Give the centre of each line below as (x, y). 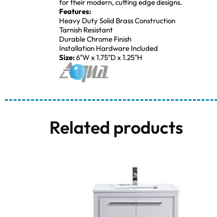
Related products (116, 127)
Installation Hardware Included (108, 48)
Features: (75, 11)
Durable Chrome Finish (95, 39)
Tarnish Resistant (86, 30)
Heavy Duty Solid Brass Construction (117, 20)
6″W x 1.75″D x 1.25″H (109, 57)
